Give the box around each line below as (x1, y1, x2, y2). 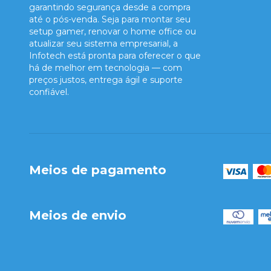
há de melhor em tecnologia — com (29, 62, 182, 74)
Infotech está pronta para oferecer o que (29, 50, 201, 62)
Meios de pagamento (29, 163, 166, 178)
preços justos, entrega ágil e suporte (29, 74, 183, 86)
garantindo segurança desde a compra (29, 2, 191, 13)
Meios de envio (29, 207, 126, 223)
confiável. (29, 87, 69, 98)
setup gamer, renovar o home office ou (29, 26, 196, 38)
